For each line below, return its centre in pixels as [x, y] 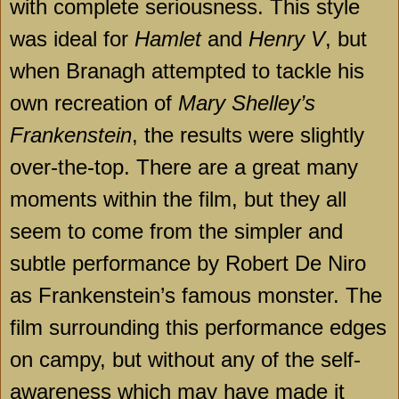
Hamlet [168, 39]
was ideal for [72, 39]
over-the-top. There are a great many [184, 167]
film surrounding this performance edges [198, 328]
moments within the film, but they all [178, 199]
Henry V [287, 39]
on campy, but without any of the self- [185, 360]
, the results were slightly [248, 135]
